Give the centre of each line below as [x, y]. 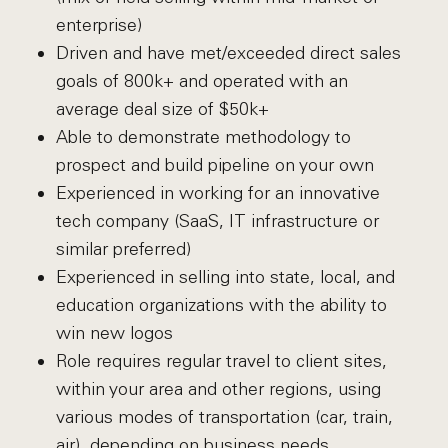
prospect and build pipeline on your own [214, 165]
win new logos [114, 333]
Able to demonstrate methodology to [203, 137]
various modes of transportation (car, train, [224, 417]
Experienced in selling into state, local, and [225, 277]
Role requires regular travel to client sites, [221, 361]
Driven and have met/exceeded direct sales [228, 53]
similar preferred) [123, 249]
